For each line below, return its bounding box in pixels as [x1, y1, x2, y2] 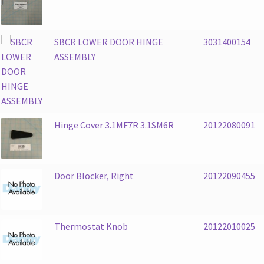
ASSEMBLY [54, 50, 95, 62]
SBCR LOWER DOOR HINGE [54, 35, 163, 48]
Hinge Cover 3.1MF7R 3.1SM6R [54, 118, 174, 131]
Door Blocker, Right [54, 169, 134, 181]
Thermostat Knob [54, 220, 128, 232]
